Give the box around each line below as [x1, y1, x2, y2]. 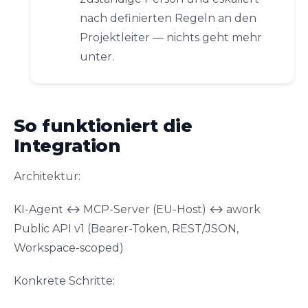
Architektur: [14, 170, 80, 183]
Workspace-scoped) [14, 241, 124, 254]
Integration [14, 135, 121, 157]
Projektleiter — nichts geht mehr [80, 31, 262, 44]
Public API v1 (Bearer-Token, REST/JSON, [14, 222, 239, 235]
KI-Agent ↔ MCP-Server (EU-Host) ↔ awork [14, 203, 261, 216]
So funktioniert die [14, 115, 192, 137]
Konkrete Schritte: [14, 274, 115, 287]
